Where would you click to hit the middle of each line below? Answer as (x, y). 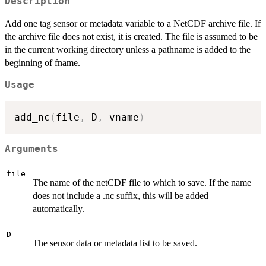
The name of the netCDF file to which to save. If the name (142, 183)
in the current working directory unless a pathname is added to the (128, 50)
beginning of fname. (42, 63)
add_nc (32, 117)
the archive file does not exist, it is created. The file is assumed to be (131, 37)
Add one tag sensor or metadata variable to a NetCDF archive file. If (133, 24)
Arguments (31, 149)
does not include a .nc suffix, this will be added (121, 196)
